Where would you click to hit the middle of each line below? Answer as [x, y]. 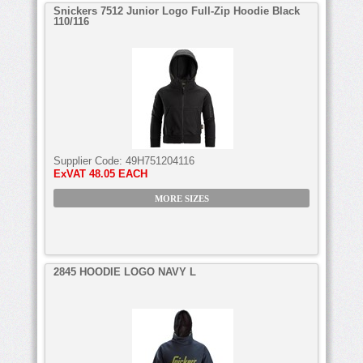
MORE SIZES [181, 199]
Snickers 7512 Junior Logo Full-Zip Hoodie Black [177, 11]
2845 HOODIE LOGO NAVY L [125, 271]
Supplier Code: [90, 160]
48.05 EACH [118, 173]
